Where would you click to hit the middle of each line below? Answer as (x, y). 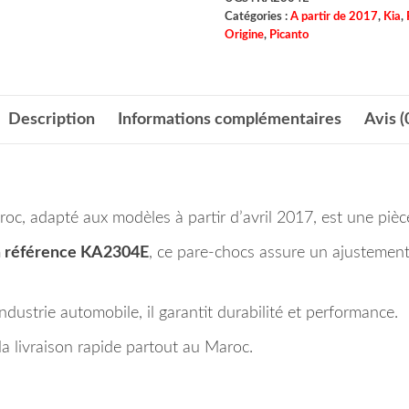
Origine (244, 34)
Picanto (288, 34)
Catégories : (257, 16)
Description (51, 119)
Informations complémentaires (229, 119)
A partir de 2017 (334, 16)
